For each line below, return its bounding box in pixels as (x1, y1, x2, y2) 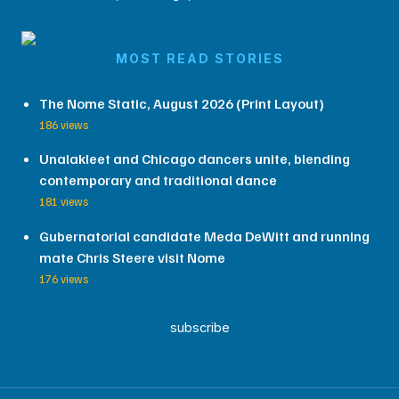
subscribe (169, 319, 230, 336)
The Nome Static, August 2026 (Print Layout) (39, 94, 324, 112)
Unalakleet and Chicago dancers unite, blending (39, 150, 350, 168)
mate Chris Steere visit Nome (39, 248, 225, 267)
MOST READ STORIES (115, 51, 284, 67)
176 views (39, 272, 88, 287)
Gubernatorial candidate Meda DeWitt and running (39, 227, 370, 246)
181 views (39, 194, 88, 209)
